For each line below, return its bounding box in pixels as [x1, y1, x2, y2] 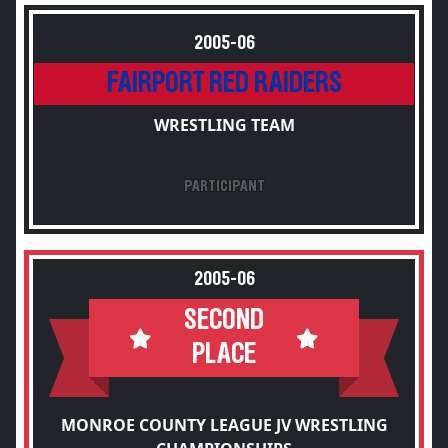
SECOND [184, 306, 264, 335]
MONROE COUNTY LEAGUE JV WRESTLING [60, 414, 388, 436]
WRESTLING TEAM [153, 114, 295, 136]
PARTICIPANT [183, 178, 265, 194]
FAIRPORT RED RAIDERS [106, 69, 342, 98]
